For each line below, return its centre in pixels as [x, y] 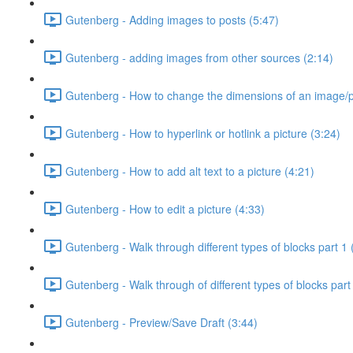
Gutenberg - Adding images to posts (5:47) [172, 19]
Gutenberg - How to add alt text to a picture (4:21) [190, 171]
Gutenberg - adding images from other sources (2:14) [199, 57]
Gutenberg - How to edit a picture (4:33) [165, 208]
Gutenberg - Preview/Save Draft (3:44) [162, 322]
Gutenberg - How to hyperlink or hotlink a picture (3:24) [203, 133]
